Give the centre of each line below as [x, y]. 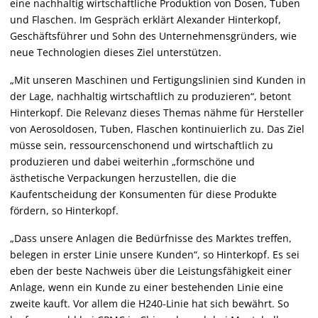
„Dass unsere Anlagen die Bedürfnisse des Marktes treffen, [151, 238]
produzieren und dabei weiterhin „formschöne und [132, 162]
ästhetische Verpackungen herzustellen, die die [123, 178]
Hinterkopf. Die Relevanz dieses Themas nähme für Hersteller [157, 113]
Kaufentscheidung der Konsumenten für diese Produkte [143, 194]
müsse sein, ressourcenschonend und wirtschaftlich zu [142, 146]
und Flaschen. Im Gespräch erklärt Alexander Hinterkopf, [146, 20]
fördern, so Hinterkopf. [64, 211]
